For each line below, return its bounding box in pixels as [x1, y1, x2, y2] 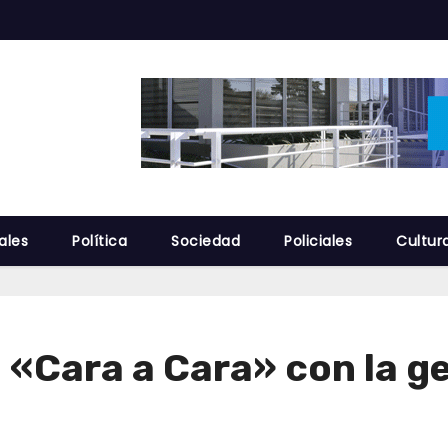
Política [72, 231, 127, 251]
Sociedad [171, 231, 240, 251]
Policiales [284, 231, 352, 251]
